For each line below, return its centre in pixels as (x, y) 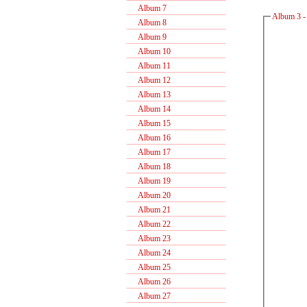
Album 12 (149, 80)
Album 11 (149, 66)
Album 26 (149, 282)
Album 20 (149, 195)
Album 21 (149, 210)
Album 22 (149, 224)
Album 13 (149, 95)
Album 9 (147, 37)
